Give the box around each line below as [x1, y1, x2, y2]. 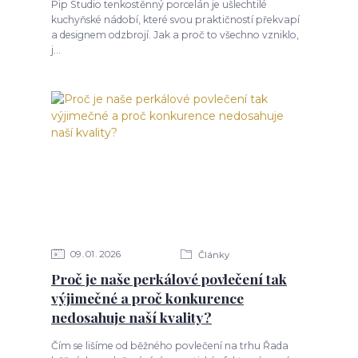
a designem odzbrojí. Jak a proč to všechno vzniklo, [50, 28, 299, 41]
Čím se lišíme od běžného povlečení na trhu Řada [50, 339, 288, 352]
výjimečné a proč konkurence [50, 288, 244, 308]
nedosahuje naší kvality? [50, 308, 212, 327]
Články [195, 249, 229, 261]
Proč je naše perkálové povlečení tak [50, 269, 287, 288]
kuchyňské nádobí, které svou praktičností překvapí [50, 13, 300, 26]
